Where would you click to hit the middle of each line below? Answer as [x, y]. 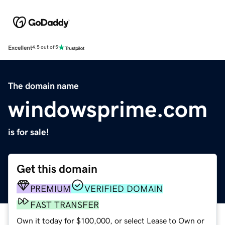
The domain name [43, 86]
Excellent [20, 47]
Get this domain [57, 169]
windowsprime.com [108, 109]
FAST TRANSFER [65, 205]
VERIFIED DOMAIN [124, 189]
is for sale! [29, 132]
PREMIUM [50, 189]
